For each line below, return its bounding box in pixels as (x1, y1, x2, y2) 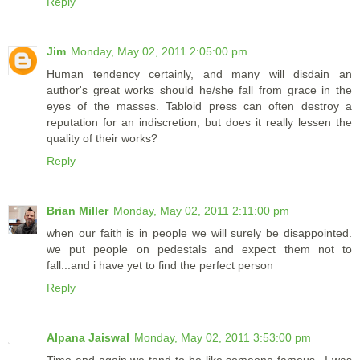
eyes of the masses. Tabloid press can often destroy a (47, 100, 352, 113)
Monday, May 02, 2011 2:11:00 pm (113, 204, 289, 218)
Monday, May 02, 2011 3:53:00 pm (134, 331, 311, 345)
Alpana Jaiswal (47, 331, 129, 345)
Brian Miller (47, 204, 108, 218)
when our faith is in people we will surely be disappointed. (47, 227, 352, 240)
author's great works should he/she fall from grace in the (47, 84, 352, 97)
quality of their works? (47, 132, 157, 145)
